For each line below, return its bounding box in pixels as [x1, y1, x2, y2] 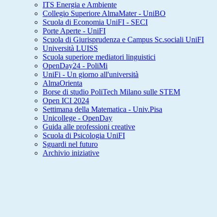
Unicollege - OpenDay [43, 114, 112, 123]
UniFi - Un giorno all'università [43, 70, 139, 79]
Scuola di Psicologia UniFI [43, 131, 125, 140]
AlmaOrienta [43, 79, 82, 88]
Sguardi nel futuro [43, 140, 98, 149]
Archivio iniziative [43, 149, 99, 157]
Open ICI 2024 [43, 96, 89, 105]
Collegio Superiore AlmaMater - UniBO [43, 9, 166, 18]
